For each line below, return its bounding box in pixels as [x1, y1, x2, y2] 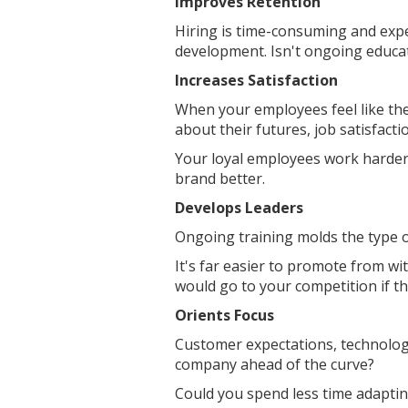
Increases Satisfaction [175, 70, 338, 90]
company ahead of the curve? [175, 354, 378, 374]
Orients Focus [175, 305, 274, 325]
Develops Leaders [175, 198, 303, 218]
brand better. [175, 168, 265, 189]
